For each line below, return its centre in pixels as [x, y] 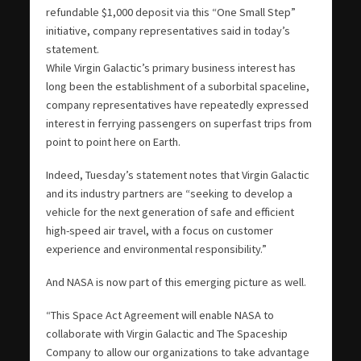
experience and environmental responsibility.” [156, 249]
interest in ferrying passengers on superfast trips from [178, 123]
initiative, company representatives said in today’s [168, 30]
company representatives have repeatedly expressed [177, 104]
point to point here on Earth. [113, 141]
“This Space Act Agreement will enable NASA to [160, 315]
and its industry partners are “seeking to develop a [169, 193]
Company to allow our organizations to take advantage [177, 352]
